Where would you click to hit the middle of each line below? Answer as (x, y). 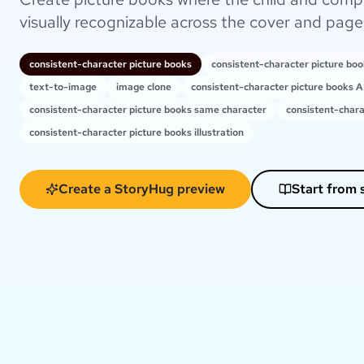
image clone (144, 87)
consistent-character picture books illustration (136, 133)
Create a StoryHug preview (142, 189)
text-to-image (63, 87)
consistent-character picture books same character (148, 110)
